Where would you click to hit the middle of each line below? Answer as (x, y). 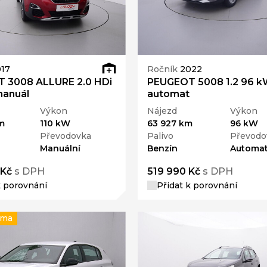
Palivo (160, 136)
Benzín (162, 149)
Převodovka (66, 136)
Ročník (163, 69)
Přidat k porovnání (197, 186)
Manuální (60, 149)
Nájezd (162, 111)
